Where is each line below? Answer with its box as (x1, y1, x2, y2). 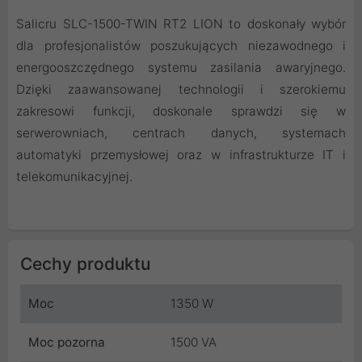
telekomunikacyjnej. (16, 169, 133, 185)
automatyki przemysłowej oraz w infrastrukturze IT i (16, 147, 346, 163)
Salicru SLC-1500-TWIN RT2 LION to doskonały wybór (16, 16, 346, 32)
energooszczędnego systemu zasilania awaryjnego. (16, 60, 346, 76)
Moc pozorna (28, 335, 105, 351)
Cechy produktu (20, 254, 150, 275)
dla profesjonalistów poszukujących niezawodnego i (16, 38, 346, 54)
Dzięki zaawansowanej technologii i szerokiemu (16, 82, 346, 98)
